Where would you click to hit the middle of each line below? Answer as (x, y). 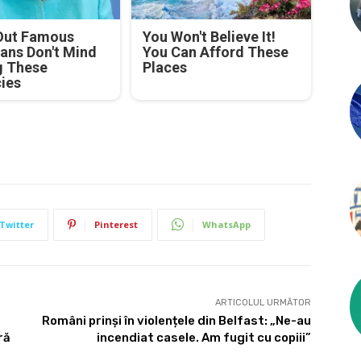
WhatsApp (226, 224)
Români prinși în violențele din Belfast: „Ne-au (176, 320)
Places (165, 67)
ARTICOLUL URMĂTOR (263, 302)
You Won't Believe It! (210, 36)
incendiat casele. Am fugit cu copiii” (203, 337)
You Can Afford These (216, 52)
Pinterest (116, 224)
